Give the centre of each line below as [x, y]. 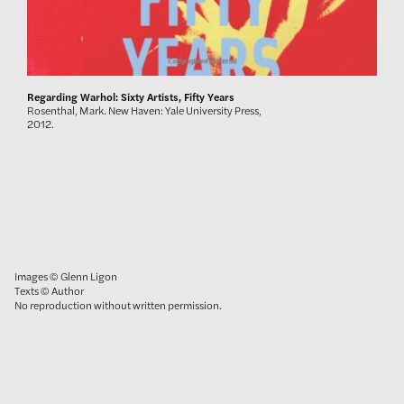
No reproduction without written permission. [118, 305]
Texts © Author [49, 290]
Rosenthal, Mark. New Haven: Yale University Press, [144, 110]
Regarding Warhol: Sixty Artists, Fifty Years [131, 97]
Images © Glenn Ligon [66, 276]
